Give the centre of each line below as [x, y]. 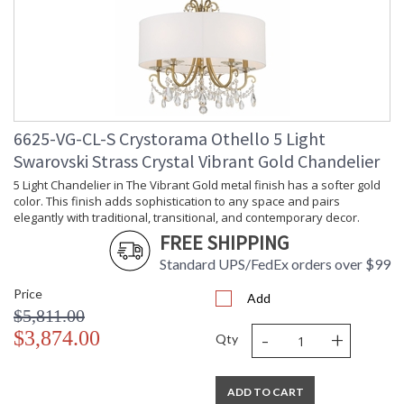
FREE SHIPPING [224, 243]
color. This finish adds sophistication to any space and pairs [177, 202]
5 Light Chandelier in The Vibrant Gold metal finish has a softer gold [197, 185]
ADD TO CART [265, 392]
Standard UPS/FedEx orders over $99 [275, 264]
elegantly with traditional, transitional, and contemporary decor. [187, 218]
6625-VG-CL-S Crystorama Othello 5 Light [170, 139]
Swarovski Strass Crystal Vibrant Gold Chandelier [197, 161]
